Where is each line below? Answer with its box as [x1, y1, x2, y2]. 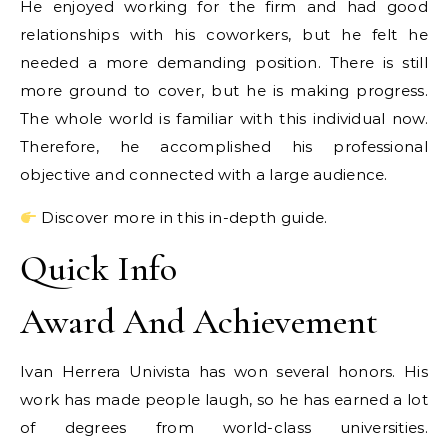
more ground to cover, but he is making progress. [20, 81, 428, 100]
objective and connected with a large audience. [20, 165, 388, 184]
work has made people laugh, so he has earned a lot [20, 390, 428, 409]
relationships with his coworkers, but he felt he [20, 25, 428, 44]
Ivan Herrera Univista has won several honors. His [20, 362, 428, 381]
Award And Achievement [20, 300, 378, 343]
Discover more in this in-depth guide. [37, 208, 328, 227]
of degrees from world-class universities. [20, 418, 428, 437]
